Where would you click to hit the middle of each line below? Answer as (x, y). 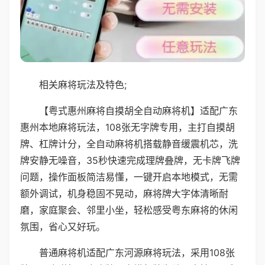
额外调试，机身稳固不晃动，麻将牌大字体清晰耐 (124, 193)
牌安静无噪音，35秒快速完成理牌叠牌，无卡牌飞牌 (130, 160)
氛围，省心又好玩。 (63, 226)
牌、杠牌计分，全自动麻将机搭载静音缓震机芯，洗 (129, 143)
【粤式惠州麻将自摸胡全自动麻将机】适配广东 (138, 110)
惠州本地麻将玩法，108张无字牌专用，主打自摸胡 (127, 127)
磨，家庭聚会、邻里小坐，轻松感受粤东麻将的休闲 (129, 210)
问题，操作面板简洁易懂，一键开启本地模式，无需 (129, 177)
